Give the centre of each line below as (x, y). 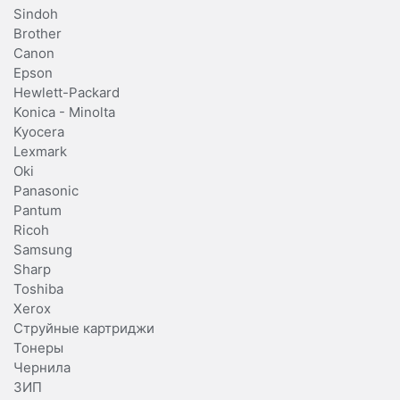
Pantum (37, 210)
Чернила (42, 367)
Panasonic (46, 190)
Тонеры (38, 347)
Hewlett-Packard (67, 92)
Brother (37, 33)
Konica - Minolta (64, 112)
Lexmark (40, 151)
